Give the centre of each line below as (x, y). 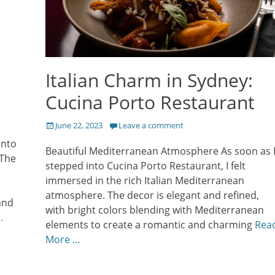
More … (63, 240)
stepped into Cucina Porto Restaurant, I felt (145, 166)
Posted (58, 125)
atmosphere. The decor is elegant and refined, (152, 196)
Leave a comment (151, 126)
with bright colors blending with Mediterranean (155, 210)
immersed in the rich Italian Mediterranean (145, 181)
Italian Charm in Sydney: (149, 80)
